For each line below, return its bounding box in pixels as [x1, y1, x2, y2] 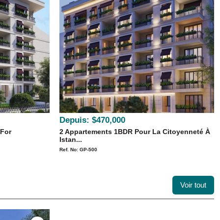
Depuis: [59, 115, 89, 125]
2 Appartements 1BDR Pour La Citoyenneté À [59, 128, 210, 136]
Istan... [59, 136, 82, 143]
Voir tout [180, 181, 206, 189]
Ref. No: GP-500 [59, 147, 97, 152]
